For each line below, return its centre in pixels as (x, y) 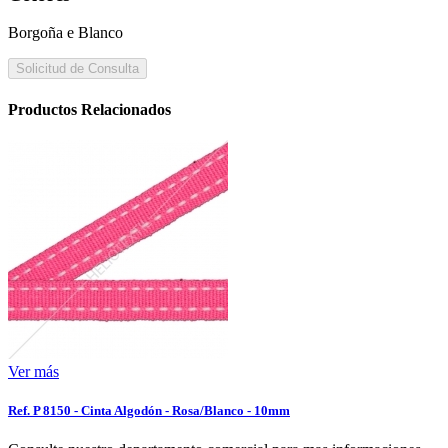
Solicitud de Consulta (77, 69)
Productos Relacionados (89, 109)
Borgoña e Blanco (65, 33)
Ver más (33, 371)
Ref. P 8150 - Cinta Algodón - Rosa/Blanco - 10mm (149, 410)
